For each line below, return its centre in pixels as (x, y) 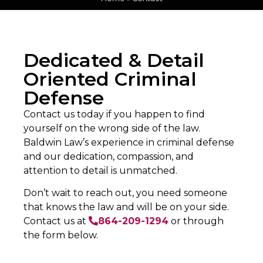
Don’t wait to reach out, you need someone (125, 193)
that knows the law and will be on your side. (126, 207)
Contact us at (56, 221)
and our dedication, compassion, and (109, 157)
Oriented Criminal (110, 79)
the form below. (61, 235)
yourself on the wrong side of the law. (112, 129)
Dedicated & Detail (114, 60)
